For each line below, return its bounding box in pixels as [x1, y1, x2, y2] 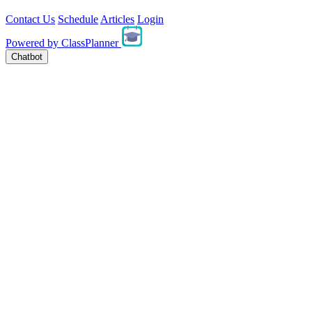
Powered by [6, 36, 58, 49]
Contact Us [6, 13, 55, 25]
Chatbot [11, 51, 42, 62]
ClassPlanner [61, 36, 118, 49]
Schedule [58, 13, 98, 25]
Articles [100, 13, 134, 25]
